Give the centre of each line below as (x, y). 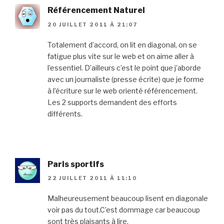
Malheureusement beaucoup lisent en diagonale (128, 198)
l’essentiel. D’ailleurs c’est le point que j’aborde (124, 67)
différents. (65, 113)
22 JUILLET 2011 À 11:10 (92, 178)
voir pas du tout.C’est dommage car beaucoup (124, 209)
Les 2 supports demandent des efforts (112, 102)
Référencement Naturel (96, 10)
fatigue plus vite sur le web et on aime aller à (121, 56)
